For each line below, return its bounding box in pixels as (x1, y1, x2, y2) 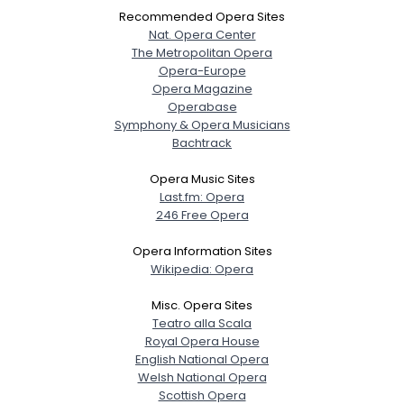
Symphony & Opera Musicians (114, 115, 290, 133)
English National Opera (135, 350, 269, 368)
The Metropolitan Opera (132, 43, 272, 61)
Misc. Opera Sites (151, 296, 252, 314)
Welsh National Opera (137, 368, 267, 386)
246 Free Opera (155, 206, 249, 224)
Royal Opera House (144, 332, 260, 350)
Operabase (167, 97, 237, 115)
